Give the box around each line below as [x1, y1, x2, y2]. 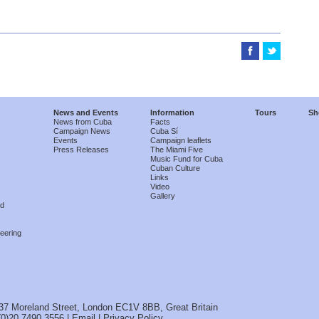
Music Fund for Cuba [150, 155, 223, 164]
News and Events [53, 108, 118, 117]
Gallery [150, 192, 175, 201]
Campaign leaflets [150, 136, 211, 145]
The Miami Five [150, 145, 203, 155]
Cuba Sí [150, 127, 178, 136]
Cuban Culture [150, 164, 200, 173]
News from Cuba [53, 117, 112, 127]
